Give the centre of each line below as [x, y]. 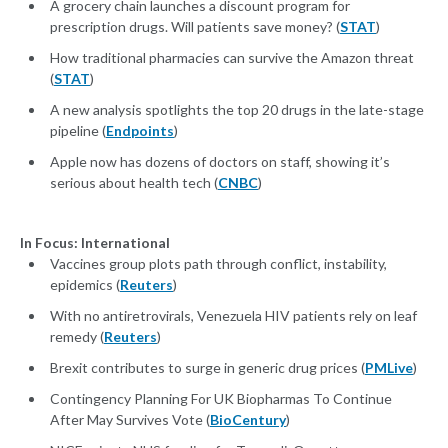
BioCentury [248, 420]
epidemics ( [85, 285]
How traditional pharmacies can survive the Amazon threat [232, 58]
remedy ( [77, 337]
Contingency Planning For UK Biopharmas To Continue [221, 399]
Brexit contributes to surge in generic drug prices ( [207, 368]
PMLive [389, 368]
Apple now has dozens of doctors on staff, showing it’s [220, 162]
